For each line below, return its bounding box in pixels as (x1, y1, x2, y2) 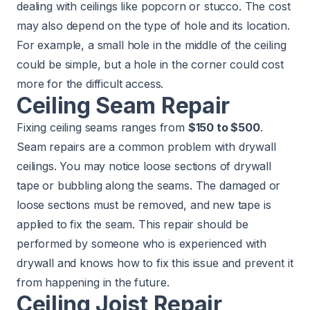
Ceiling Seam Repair (17, 92, 230, 120)
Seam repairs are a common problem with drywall (17, 140, 276, 154)
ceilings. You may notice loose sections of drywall (17, 159, 271, 174)
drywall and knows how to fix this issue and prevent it (17, 256, 293, 271)
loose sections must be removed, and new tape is (17, 198, 271, 212)
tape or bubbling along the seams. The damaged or (17, 179, 281, 193)
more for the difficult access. (17, 77, 164, 91)
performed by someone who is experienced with (17, 237, 266, 251)
